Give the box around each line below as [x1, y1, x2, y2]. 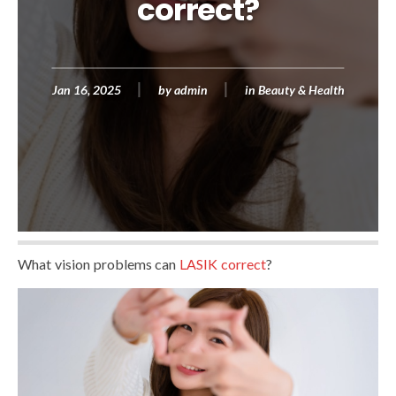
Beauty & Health [257, 82, 345, 97]
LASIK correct [179, 255, 267, 272]
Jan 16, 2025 [51, 82, 121, 97]
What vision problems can [18, 255, 180, 272]
